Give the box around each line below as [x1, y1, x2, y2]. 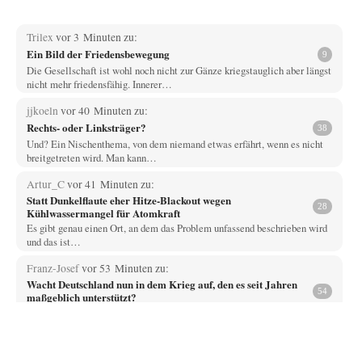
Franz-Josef [26, 261, 82, 276]
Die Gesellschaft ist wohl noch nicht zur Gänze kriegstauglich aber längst [26, 62, 331, 78]
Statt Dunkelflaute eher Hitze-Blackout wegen [26, 192, 231, 208]
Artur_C [26, 176, 67, 192]
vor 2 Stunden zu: [57, 331, 138, 347]
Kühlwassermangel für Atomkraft [26, 204, 180, 221]
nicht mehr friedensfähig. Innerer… [26, 76, 172, 91]
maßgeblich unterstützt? [26, 289, 137, 305]
